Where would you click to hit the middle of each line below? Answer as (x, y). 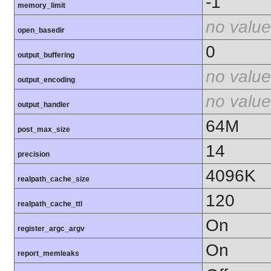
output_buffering (46, 55)
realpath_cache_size (54, 179)
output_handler (44, 105)
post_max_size (44, 130)
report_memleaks (48, 254)
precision (34, 155)
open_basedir (41, 31)
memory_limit (41, 6)
